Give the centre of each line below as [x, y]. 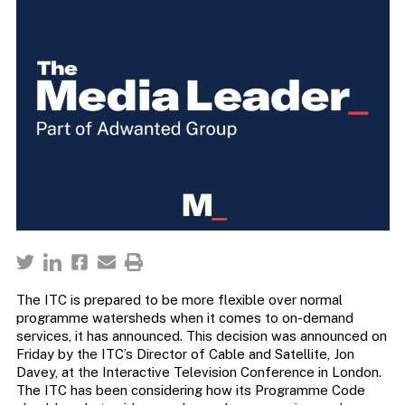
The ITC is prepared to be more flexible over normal [179, 300]
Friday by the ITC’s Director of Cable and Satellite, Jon [185, 354]
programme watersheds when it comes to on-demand [184, 318]
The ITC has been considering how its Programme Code [190, 391]
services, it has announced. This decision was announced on [201, 336]
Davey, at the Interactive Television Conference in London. [198, 372]
